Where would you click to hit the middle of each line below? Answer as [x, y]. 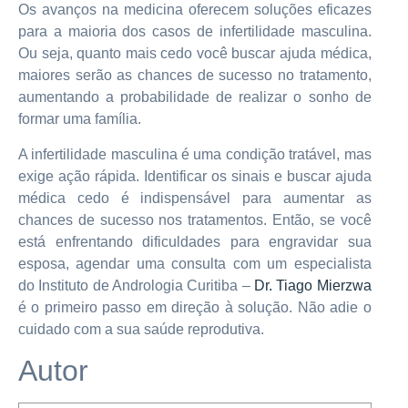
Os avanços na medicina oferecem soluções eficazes [195, 10]
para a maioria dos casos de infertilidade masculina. [195, 32]
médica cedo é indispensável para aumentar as [195, 198]
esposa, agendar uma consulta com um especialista [195, 263]
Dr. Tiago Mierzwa [312, 285]
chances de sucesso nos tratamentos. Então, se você [195, 219]
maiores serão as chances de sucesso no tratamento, [195, 76]
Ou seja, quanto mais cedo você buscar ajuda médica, [195, 54]
